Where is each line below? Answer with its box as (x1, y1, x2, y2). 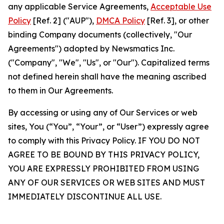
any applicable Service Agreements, (8, 1, 150, 11)
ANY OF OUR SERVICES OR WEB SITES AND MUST (8, 177, 205, 187)
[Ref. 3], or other (145, 15, 209, 25)
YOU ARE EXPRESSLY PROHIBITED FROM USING (8, 163, 199, 173)
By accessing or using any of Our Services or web (8, 107, 197, 117)
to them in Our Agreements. (8, 85, 113, 95)
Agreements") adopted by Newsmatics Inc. (8, 43, 174, 53)
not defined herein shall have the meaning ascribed (8, 71, 206, 81)
